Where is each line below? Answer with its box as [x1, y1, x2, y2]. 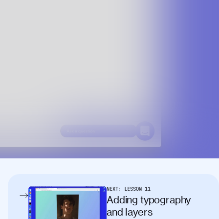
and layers [107, 205, 153, 218]
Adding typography [107, 193, 191, 205]
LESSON [124, 185, 142, 192]
